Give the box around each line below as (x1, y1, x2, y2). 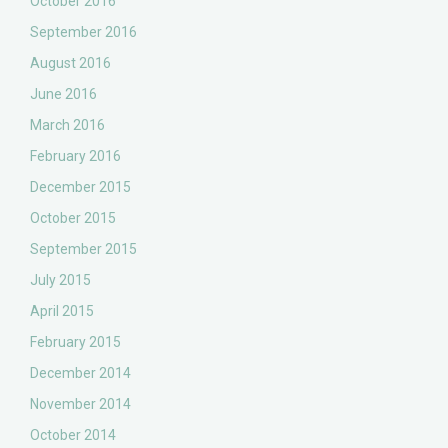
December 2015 (30, 179, 132, 195)
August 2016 (30, 55, 112, 71)
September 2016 (30, 24, 138, 40)
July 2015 (30, 272, 92, 288)
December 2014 (30, 365, 132, 381)
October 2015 (30, 210, 117, 226)
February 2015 (30, 334, 122, 350)
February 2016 (30, 148, 122, 164)
